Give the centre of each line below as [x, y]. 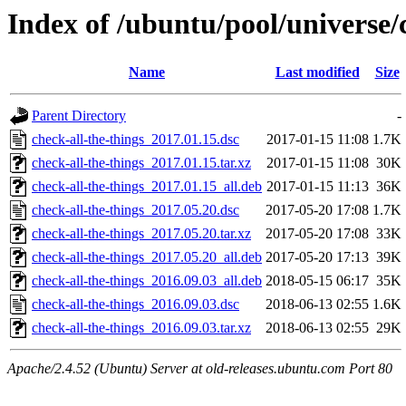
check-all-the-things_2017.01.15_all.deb [147, 187]
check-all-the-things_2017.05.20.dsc [135, 210]
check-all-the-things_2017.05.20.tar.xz [141, 234]
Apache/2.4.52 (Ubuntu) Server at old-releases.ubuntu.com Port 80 [200, 369]
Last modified [317, 72]
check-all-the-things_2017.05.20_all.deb [147, 257]
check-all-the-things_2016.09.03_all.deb [147, 281]
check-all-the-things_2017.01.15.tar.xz [141, 163]
